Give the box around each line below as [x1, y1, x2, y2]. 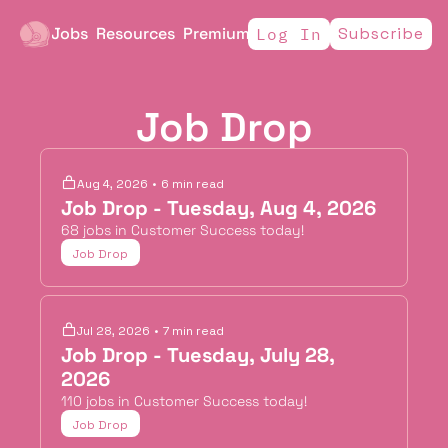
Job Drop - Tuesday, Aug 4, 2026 [61, 195, 376, 221]
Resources [95, 23, 175, 44]
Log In [256, 24, 322, 44]
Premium [182, 23, 250, 44]
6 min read [161, 176, 224, 192]
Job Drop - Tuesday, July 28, [61, 342, 335, 368]
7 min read [163, 323, 224, 339]
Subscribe [338, 23, 424, 44]
